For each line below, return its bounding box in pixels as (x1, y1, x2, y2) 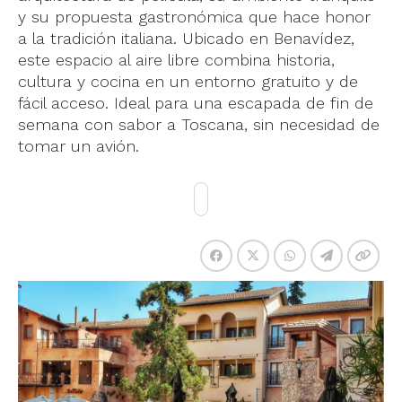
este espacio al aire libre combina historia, (18, 50, 335, 69)
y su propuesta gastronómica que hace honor (18, 7, 371, 26)
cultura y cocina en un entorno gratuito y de (18, 72, 358, 91)
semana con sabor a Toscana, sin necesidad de (18, 115, 380, 134)
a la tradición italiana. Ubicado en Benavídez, (18, 29, 354, 48)
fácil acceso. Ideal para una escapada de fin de (18, 93, 373, 112)
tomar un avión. (18, 136, 139, 155)
